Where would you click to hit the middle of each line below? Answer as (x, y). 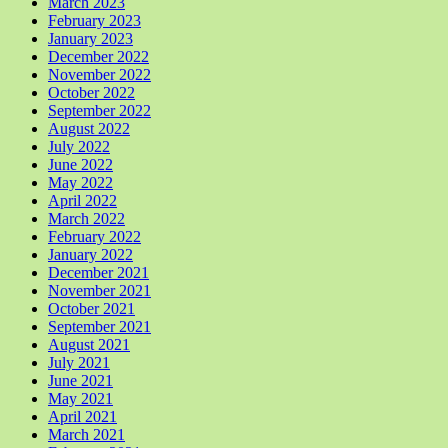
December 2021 (98, 273)
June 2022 (80, 165)
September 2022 (99, 111)
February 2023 (94, 21)
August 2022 (89, 129)
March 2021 (86, 435)
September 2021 (99, 327)
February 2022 (94, 237)
